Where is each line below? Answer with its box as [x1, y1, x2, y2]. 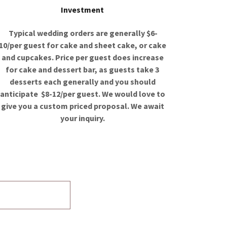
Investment [61, 4, 104, 15]
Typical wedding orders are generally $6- [7, 27, 158, 38]
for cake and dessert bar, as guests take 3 [6, 64, 160, 74]
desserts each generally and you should [9, 76, 156, 87]
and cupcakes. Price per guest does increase [1, 52, 164, 62]
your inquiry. [60, 112, 105, 123]
